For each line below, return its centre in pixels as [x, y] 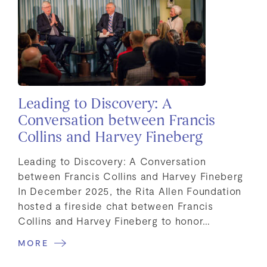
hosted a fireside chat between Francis [116, 205]
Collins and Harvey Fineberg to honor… [114, 220]
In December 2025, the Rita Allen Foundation [130, 190]
